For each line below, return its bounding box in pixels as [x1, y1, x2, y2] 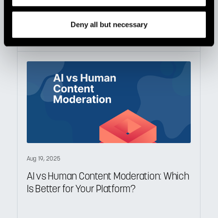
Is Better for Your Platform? [27, 184, 136, 195]
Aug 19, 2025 [27, 156, 60, 162]
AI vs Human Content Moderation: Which [27, 172, 189, 182]
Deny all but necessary [71, 20, 147, 29]
